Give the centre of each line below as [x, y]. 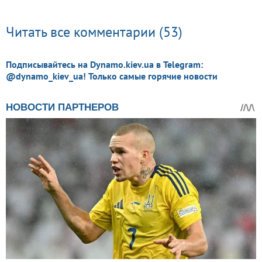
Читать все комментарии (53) [94, 32]
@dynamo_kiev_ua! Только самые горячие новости [112, 76]
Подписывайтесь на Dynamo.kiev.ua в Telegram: [104, 64]
